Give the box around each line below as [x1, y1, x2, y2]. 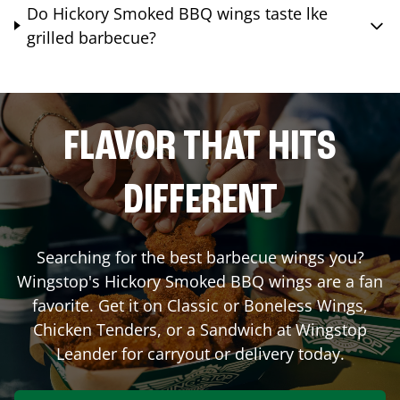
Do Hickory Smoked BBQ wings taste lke [27, 2, 329, 24]
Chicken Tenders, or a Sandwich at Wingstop [33, 318, 367, 340]
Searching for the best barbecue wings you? [36, 246, 364, 268]
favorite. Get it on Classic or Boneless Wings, [32, 294, 368, 316]
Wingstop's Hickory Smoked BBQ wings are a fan [17, 270, 383, 292]
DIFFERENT [122, 179, 278, 223]
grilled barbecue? [27, 26, 157, 48]
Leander [55, 342, 117, 364]
